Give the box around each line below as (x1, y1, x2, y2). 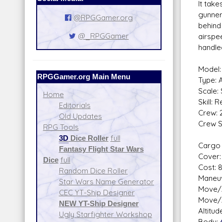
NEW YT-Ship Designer (58, 198, 139, 208)
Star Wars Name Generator (58, 176, 154, 186)
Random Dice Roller (58, 166, 128, 175)
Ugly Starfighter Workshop (58, 209, 152, 219)
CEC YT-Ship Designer (58, 187, 135, 197)
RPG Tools (43, 122, 79, 132)
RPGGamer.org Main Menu (37, 71, 130, 81)
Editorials (58, 100, 91, 110)
